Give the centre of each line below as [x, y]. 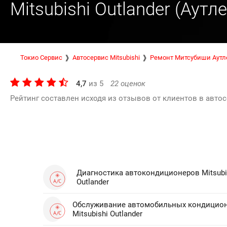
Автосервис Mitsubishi [106, 58]
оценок [132, 84]
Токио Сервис [41, 58]
